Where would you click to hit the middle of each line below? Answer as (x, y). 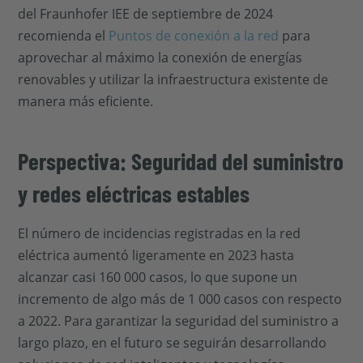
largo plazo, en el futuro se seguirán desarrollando (173, 343)
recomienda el (64, 36)
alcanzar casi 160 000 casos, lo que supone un (158, 277)
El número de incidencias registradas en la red (160, 233)
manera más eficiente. (86, 101)
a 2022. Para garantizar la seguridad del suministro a (179, 321)
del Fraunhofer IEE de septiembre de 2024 (146, 14)
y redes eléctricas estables (134, 193)
